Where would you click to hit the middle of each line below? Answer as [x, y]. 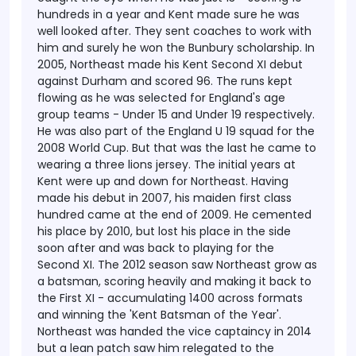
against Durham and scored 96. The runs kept [165, 81]
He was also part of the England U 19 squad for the [176, 131]
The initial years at [245, 164]
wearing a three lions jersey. [114, 164]
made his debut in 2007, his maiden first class [164, 198]
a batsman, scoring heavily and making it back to [174, 281]
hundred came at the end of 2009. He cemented [174, 215]
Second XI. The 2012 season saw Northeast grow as [177, 265]
